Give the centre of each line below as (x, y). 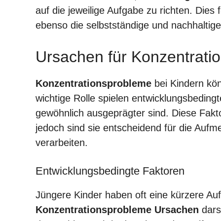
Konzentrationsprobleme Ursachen (117, 209)
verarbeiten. (62, 142)
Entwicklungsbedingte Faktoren (110, 171)
